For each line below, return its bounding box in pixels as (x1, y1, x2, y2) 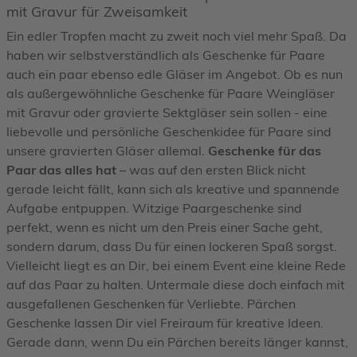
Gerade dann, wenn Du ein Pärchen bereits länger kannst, (6, 333, 348, 350)
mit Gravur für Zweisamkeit (6, 2, 187, 21)
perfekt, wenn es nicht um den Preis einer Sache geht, (6, 218, 323, 235)
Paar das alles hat (6, 161, 116, 178)
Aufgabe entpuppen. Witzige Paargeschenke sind (6, 199, 302, 216)
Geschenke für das (208, 142, 321, 159)
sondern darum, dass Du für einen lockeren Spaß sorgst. (6, 237, 337, 254)
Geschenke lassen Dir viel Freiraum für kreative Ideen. (6, 314, 324, 331)
